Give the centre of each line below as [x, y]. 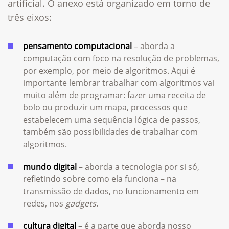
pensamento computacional [77, 46]
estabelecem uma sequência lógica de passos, [112, 119]
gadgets [80, 203]
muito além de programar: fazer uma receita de [114, 95]
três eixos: [30, 17]
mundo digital [50, 166]
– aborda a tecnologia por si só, [138, 166]
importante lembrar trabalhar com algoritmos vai [119, 83]
